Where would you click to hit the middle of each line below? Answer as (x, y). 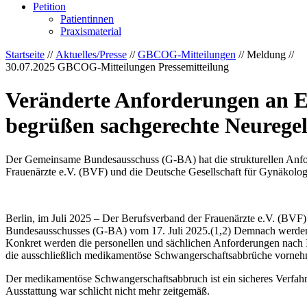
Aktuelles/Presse (91, 54)
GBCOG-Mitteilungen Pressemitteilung (143, 67)
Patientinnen (87, 19)
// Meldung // (265, 54)
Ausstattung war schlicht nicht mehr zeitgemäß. (108, 291)
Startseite (25, 54)
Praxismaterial (91, 31)
